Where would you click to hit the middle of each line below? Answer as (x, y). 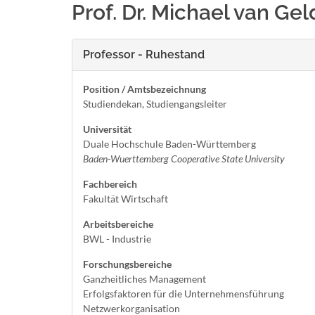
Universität (107, 129)
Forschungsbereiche (127, 264)
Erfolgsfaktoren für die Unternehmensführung (184, 294)
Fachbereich (110, 184)
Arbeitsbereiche (118, 224)
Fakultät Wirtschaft (126, 199)
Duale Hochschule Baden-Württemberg (169, 144)
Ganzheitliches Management (144, 279)
